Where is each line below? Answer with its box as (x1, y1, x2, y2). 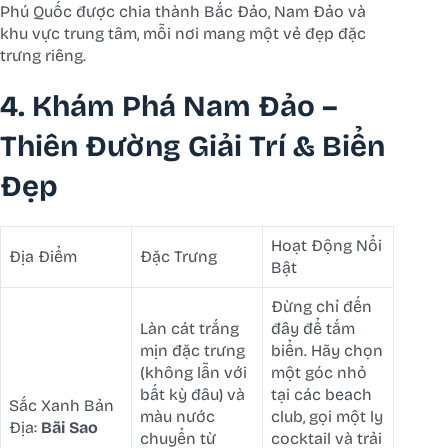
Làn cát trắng (140, 318, 239, 338)
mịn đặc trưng (140, 340, 245, 360)
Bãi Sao (41, 417, 98, 437)
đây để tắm (271, 318, 355, 338)
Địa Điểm (9, 246, 77, 266)
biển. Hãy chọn (271, 340, 383, 360)
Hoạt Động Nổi (271, 235, 382, 255)
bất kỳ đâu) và (140, 384, 245, 404)
